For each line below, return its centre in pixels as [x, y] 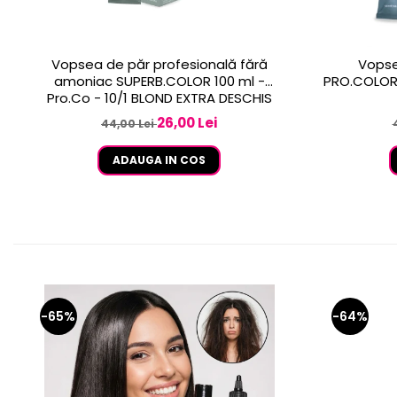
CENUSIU [159, 115]
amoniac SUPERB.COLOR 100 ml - [159, 82]
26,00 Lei [187, 123]
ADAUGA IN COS [159, 160]
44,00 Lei [129, 124]
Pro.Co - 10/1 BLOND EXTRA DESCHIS [159, 98]
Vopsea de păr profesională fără [159, 65]
